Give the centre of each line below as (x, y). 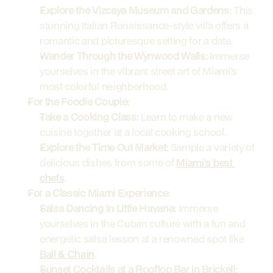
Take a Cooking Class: (89, 117)
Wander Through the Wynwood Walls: (124, 56)
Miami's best (204, 162)
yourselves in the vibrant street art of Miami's (138, 71)
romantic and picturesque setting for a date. (136, 41)
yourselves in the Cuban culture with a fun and (143, 223)
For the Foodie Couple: (78, 101)
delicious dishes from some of (108, 162)
